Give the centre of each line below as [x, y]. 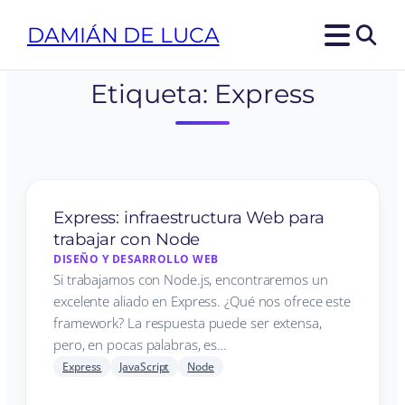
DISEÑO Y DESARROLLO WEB [136, 259]
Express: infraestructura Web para [189, 217]
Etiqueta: [153, 94]
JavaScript [145, 367]
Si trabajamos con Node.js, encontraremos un [191, 279]
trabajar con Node [127, 239]
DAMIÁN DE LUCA [123, 35]
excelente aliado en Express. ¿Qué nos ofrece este [202, 301]
